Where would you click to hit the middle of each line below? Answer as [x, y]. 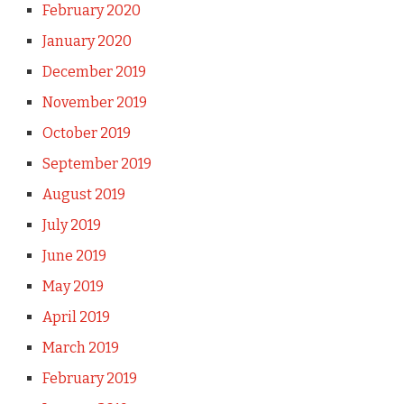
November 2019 [94, 102]
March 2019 [80, 347]
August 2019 [83, 194]
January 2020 [87, 41]
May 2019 [73, 286]
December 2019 [94, 71]
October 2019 [86, 133]
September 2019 [96, 163]
